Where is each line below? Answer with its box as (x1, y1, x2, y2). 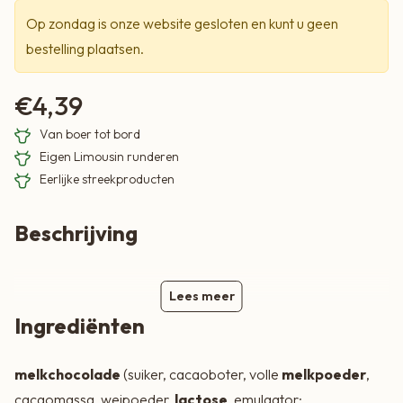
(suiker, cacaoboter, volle (121, 365, 282, 384)
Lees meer (168, 288, 235, 305)
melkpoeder (282, 365, 366, 384)
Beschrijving (14, 219, 138, 247)
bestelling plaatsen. (26, 40, 144, 58)
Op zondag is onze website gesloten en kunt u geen (26, 14, 338, 33)
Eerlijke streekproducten (39, 171, 175, 188)
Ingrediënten (14, 312, 145, 340)
